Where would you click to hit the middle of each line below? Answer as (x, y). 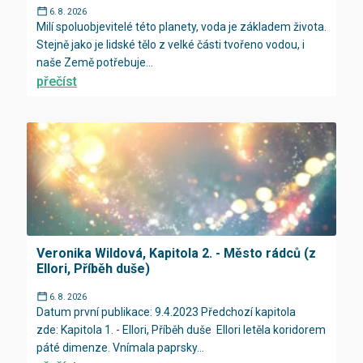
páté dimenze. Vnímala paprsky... (120, 347)
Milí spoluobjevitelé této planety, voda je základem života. (181, 26)
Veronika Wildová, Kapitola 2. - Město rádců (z (176, 253)
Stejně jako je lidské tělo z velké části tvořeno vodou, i (171, 44)
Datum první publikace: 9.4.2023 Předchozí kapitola (166, 312)
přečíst (57, 81)
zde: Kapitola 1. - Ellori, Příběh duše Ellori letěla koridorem (181, 329)
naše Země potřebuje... (95, 62)
